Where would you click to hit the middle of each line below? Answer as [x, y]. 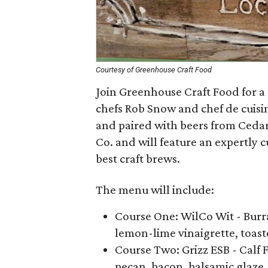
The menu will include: [155, 190]
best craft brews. [138, 159]
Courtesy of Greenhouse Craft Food [154, 70]
